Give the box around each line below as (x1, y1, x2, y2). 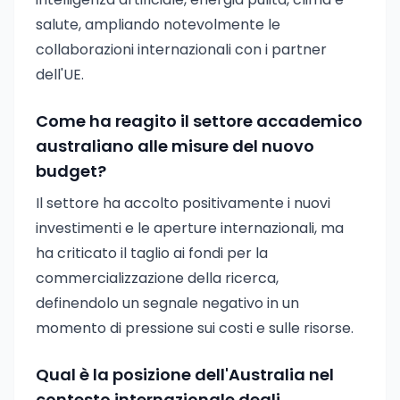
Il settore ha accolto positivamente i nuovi (36, 193, 330, 213)
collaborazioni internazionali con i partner (36, 39, 327, 60)
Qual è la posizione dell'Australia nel (36, 363, 334, 386)
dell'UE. (36, 64, 84, 85)
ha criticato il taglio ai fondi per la (36, 243, 268, 263)
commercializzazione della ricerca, (36, 268, 279, 288)
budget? (36, 160, 106, 182)
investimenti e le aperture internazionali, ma (36, 218, 344, 238)
